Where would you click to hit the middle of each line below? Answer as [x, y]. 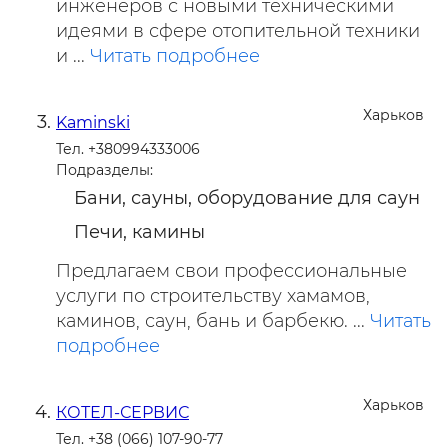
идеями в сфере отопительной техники [238, 31]
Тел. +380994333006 [128, 149]
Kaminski [93, 122]
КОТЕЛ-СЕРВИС [122, 412]
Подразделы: [104, 170]
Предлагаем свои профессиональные [231, 271]
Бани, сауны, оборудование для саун [247, 198]
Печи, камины [139, 232]
